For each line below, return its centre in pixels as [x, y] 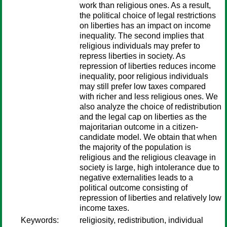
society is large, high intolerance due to [149, 167]
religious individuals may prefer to [140, 46]
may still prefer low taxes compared [143, 86]
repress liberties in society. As [133, 56]
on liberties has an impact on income [145, 26]
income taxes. [104, 208]
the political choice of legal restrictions [148, 15]
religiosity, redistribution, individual [141, 220]
